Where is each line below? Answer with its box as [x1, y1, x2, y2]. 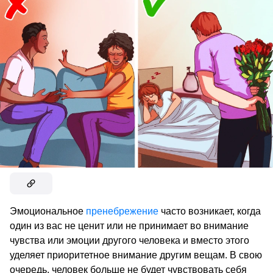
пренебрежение [86, 205, 158, 216]
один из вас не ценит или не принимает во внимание [10, 220, 249, 231]
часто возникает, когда [158, 205, 261, 216]
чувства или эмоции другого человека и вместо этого [10, 235, 249, 246]
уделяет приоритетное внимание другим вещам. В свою [10, 249, 262, 260]
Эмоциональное [10, 205, 86, 216]
